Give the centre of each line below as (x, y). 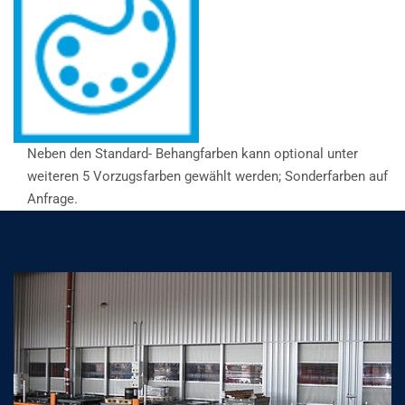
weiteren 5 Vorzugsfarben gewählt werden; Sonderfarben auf (207, 176)
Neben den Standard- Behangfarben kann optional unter (193, 153)
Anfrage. (52, 198)
